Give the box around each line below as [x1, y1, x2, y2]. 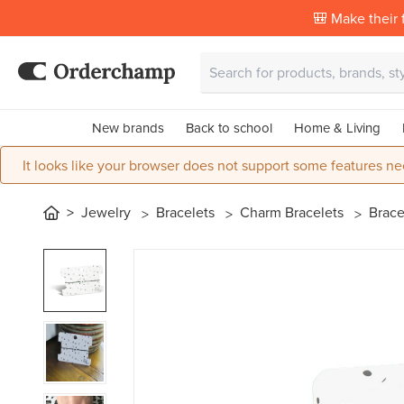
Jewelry [81, 201, 134, 222]
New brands [91, 118, 164, 137]
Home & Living [293, 118, 381, 137]
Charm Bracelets [240, 201, 347, 222]
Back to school [185, 118, 272, 137]
